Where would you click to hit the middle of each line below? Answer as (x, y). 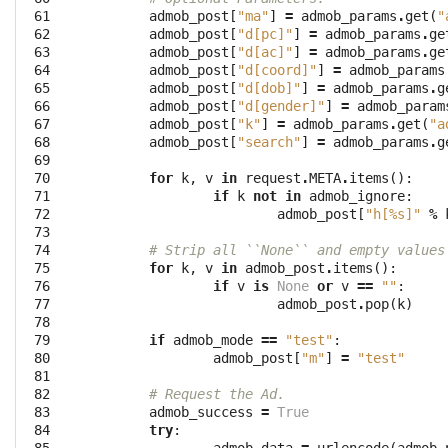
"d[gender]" (281, 106)
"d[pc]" (265, 34)
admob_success (201, 412)
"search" (269, 142)
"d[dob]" (269, 88)
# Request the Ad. (217, 394)
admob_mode (213, 340)
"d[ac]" (265, 52)
